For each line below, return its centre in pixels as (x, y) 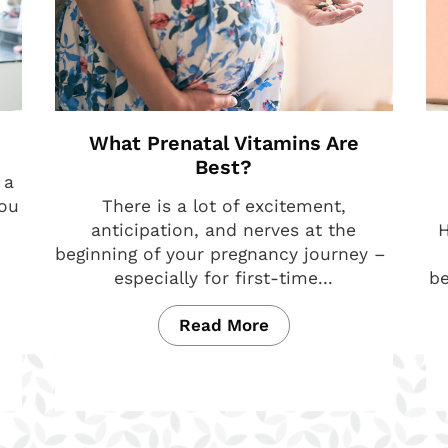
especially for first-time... (224, 278)
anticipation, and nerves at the (224, 230)
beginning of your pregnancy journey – (224, 254)
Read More (223, 325)
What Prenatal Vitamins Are (223, 143)
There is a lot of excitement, (223, 206)
